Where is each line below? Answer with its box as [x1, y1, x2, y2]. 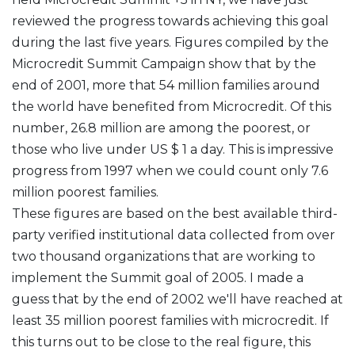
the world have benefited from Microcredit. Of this [12, 99, 331, 114]
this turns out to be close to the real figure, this [12, 334, 311, 349]
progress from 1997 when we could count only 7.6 [12, 163, 328, 178]
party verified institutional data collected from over [12, 227, 335, 242]
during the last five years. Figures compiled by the [12, 35, 329, 50]
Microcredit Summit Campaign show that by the [12, 56, 316, 71]
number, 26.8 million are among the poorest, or [12, 120, 311, 136]
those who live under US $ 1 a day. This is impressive [12, 142, 334, 157]
